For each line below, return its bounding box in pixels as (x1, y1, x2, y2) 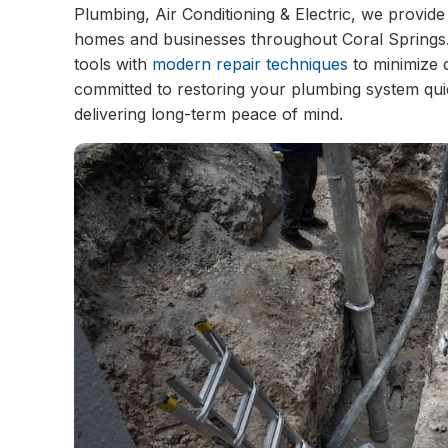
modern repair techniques (152, 53, 349, 74)
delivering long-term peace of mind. (74, 103, 344, 124)
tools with (74, 53, 153, 74)
